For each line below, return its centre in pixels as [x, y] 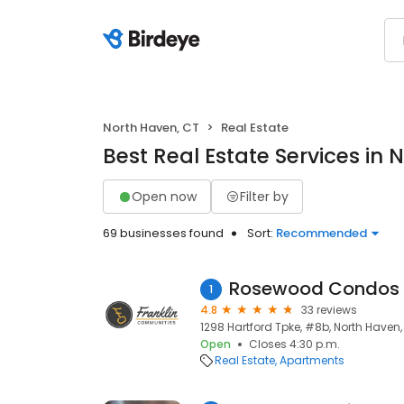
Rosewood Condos [314, 289]
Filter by [264, 196]
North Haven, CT [151, 128]
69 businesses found [163, 233]
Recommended [321, 233]
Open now [164, 196]
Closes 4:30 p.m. [294, 344]
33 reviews [329, 310]
